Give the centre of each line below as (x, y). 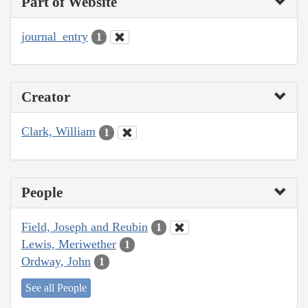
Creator (46, 97)
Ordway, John (56, 261)
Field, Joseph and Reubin (85, 227)
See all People (56, 288)
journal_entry (55, 36)
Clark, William (58, 132)
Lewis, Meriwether (69, 244)
